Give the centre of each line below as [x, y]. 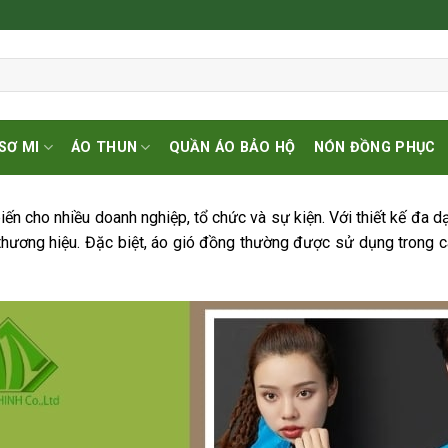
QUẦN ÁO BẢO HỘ [232, 147]
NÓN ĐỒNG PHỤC [374, 147]
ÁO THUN [104, 147]
